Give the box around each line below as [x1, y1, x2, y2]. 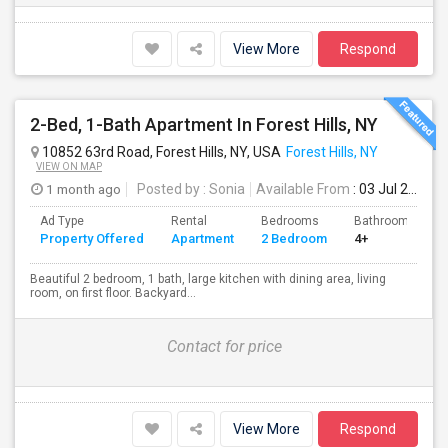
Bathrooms [354, 214, 416, 228]
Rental [171, 214, 207, 228]
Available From [256, 181, 350, 197]
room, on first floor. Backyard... [30, 286, 196, 300]
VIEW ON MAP [36, 161, 102, 172]
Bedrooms [261, 214, 319, 228]
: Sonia [200, 181, 245, 197]
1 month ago [43, 181, 121, 197]
